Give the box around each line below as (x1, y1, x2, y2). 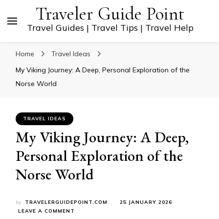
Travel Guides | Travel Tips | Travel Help (26, 22, 194, 33)
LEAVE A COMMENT (18, 208, 75, 214)
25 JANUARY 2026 (120, 199, 172, 205)
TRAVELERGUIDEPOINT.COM (25, 199, 108, 205)
